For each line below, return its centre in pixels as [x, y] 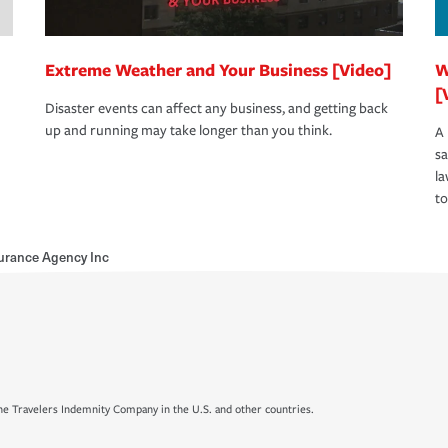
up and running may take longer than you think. [188, 131]
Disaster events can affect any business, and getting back [216, 109]
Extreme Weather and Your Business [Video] [218, 70]
